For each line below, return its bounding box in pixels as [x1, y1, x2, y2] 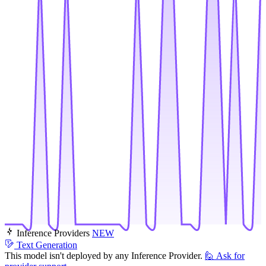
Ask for [216, 250, 245, 261]
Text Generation [17, 239, 77, 250]
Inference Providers [17, 227, 90, 238]
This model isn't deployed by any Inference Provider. [5, 250, 202, 261]
